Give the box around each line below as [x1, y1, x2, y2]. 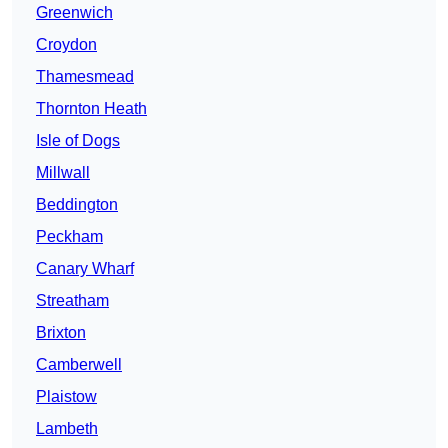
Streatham [36, 292, 109, 310]
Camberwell [36, 356, 122, 374]
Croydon [36, 36, 97, 54]
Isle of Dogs [36, 132, 120, 150]
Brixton [36, 324, 86, 342]
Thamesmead [36, 68, 134, 86]
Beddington [36, 196, 118, 214]
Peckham [36, 228, 103, 246]
